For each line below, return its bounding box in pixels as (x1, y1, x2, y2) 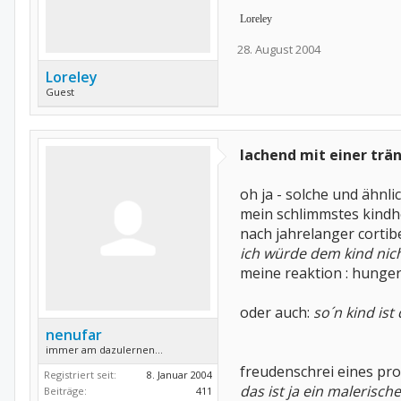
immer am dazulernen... (46, 343, 163, 356)
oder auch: (240, 303, 313, 322)
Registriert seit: (44, 368, 116, 381)
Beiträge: (44, 384, 87, 397)
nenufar (46, 325, 102, 345)
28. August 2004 (237, 41, 320, 57)
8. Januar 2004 (147, 368, 212, 381)
